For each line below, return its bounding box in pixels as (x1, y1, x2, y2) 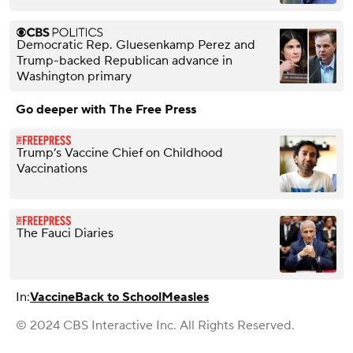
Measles (162, 288, 209, 305)
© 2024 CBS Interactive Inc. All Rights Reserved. (16, 317, 295, 333)
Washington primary (17, 68, 132, 84)
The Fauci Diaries (17, 225, 113, 241)
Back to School (75, 288, 162, 305)
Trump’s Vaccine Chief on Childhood (17, 144, 223, 161)
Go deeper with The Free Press (16, 101, 196, 117)
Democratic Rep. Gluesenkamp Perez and (17, 36, 255, 53)
